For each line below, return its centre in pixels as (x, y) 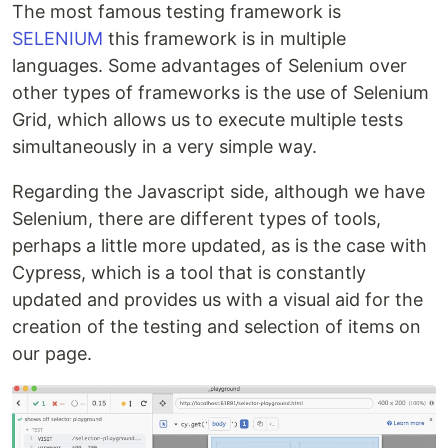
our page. (52, 354)
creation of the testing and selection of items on (216, 327)
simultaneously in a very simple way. (164, 147)
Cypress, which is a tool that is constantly (189, 273)
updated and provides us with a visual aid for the (217, 300)
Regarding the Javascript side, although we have (218, 192)
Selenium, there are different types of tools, (196, 219)
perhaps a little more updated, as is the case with (219, 246)
